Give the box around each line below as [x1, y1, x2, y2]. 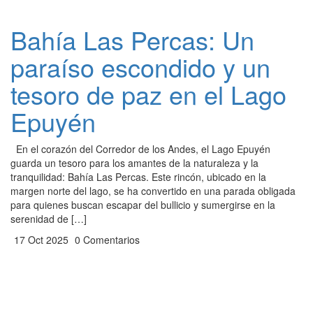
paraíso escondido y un [10, 49, 270, 85]
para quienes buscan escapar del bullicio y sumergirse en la [10, 198, 275, 212]
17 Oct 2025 [11, 233, 68, 247]
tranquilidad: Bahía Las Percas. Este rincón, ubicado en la [10, 170, 266, 184]
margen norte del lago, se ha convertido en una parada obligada [10, 184, 296, 198]
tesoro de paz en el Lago [10, 76, 286, 112]
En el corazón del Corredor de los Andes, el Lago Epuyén [10, 142, 270, 156]
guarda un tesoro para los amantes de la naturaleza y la [10, 156, 259, 170]
